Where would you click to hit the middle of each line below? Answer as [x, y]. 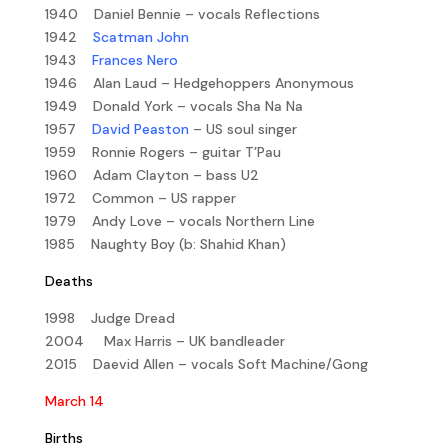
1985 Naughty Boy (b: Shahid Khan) [165, 243]
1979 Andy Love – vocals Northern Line [179, 220]
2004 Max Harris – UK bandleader [164, 340]
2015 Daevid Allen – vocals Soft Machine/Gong [206, 363]
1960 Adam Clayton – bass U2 [151, 174]
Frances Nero [132, 59]
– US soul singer [242, 128]
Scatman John [140, 36]
